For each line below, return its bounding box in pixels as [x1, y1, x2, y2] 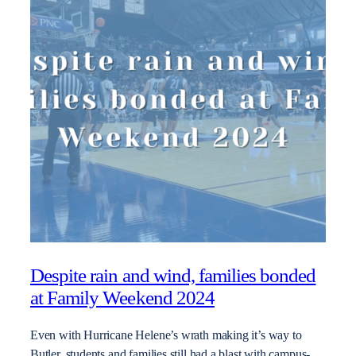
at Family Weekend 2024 [30, 287, 215, 309]
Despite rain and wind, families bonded [30, 265, 316, 287]
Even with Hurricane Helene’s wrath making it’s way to [30, 327, 302, 342]
